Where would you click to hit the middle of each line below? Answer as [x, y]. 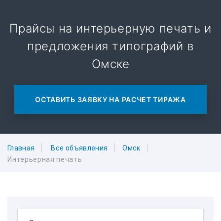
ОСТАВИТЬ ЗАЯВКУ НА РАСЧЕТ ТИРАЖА [110, 99]
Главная [21, 148]
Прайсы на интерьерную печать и [110, 28]
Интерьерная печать [45, 160]
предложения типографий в [110, 46]
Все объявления [79, 148]
